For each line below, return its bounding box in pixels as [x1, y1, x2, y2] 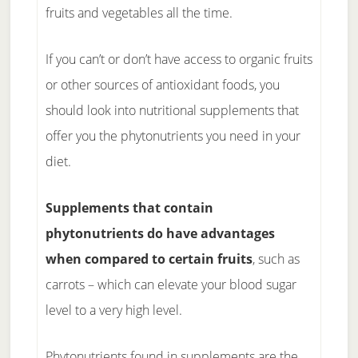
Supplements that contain [45, 198, 213, 217]
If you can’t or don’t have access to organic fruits [45, 50, 312, 68]
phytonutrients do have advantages [45, 224, 275, 242]
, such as [252, 249, 300, 268]
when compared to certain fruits [45, 249, 253, 268]
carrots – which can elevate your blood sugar [45, 275, 296, 293]
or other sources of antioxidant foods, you [45, 75, 280, 93]
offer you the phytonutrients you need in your [45, 126, 300, 145]
